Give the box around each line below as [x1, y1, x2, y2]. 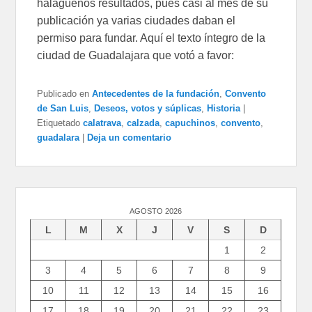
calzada [127, 118, 160, 129]
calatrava [83, 118, 122, 129]
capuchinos [165, 118, 216, 129]
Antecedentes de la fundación [92, 88, 220, 100]
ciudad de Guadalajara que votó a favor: [37, 49, 235, 62]
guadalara [37, 132, 80, 143]
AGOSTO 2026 [130, 207, 182, 216]
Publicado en [37, 88, 90, 100]
